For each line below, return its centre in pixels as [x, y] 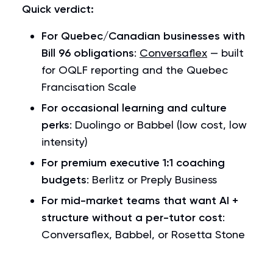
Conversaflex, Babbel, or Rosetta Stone [143, 234]
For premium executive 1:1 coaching [133, 163]
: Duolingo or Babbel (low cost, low [158, 125]
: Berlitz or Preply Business [152, 179]
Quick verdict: [58, 9]
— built [225, 53]
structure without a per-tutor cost [132, 218]
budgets [64, 180]
